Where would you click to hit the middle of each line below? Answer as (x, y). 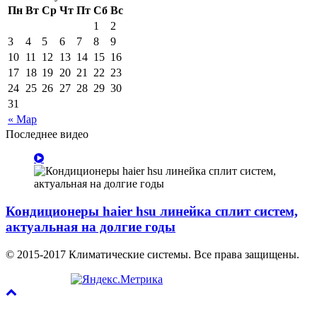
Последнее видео (47, 134)
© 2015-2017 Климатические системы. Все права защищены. (152, 254)
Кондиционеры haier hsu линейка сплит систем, (152, 212)
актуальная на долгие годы (91, 227)
